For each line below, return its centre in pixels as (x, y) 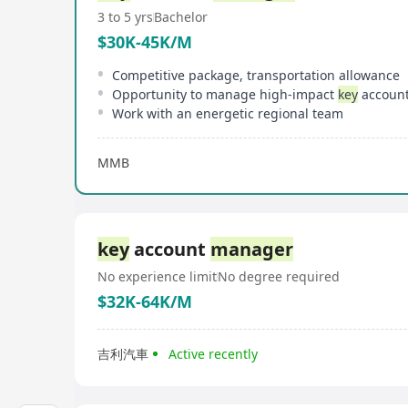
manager (252, 249)
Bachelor (181, 17)
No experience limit (157, 276)
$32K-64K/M (145, 301)
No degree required (279, 276)
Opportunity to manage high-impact (225, 94)
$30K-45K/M (145, 42)
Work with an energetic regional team (228, 113)
